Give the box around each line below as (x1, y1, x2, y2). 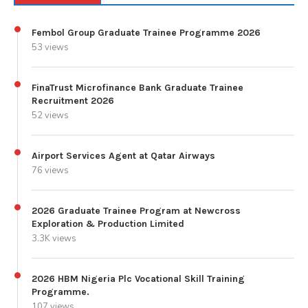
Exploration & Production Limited (32, 217, 184, 230)
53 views (32, 41, 69, 54)
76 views (32, 164, 69, 177)
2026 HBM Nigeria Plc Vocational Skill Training (32, 272, 245, 285)
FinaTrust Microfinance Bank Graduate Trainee (32, 81, 243, 93)
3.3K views (32, 232, 76, 245)
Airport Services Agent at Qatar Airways (32, 149, 215, 162)
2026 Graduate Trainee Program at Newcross (32, 204, 241, 217)
